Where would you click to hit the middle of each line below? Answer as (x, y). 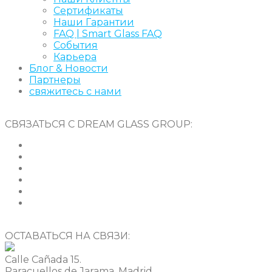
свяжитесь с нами (75, 91)
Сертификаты (88, 10)
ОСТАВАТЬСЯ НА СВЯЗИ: (67, 236)
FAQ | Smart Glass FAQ (108, 33)
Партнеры (55, 80)
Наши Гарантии (94, 22)
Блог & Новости (69, 68)
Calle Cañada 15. (43, 259)
